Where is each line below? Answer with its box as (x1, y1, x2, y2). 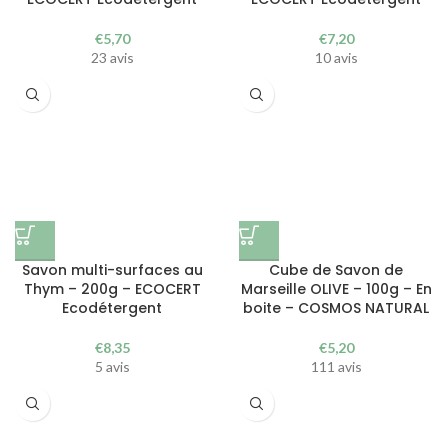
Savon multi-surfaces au (21, 260, 203, 280)
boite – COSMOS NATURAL (243, 298, 429, 318)
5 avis (94, 358, 130, 375)
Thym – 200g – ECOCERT (23, 279, 201, 299)
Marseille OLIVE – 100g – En (240, 279, 432, 299)
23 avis (90, 49, 134, 66)
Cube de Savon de (269, 260, 403, 280)
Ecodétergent (62, 298, 162, 318)
